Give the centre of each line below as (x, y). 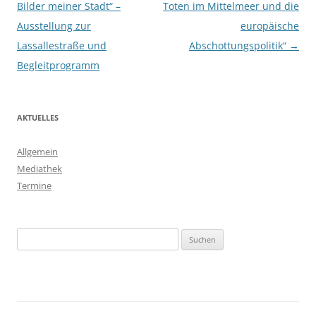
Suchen (32, 236)
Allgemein (37, 152)
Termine (34, 186)
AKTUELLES (38, 117)
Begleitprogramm (58, 65)
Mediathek (39, 169)
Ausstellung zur (54, 26)
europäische (270, 26)
